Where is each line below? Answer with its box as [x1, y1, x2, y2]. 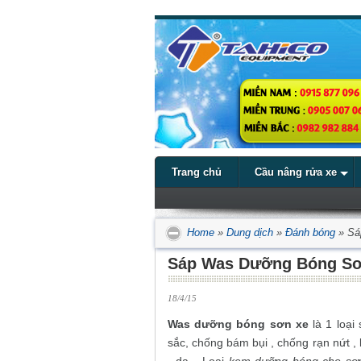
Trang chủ [172, 166, 222, 178]
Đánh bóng [285, 226, 335, 239]
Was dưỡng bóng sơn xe [168, 317, 309, 331]
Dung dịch [226, 226, 273, 239]
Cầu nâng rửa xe [255, 166, 337, 178]
